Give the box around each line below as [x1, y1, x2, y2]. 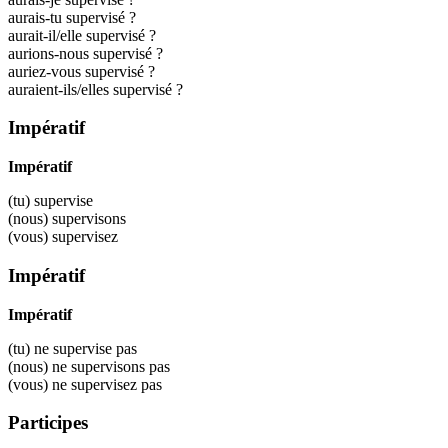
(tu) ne [8, 339, 53, 357]
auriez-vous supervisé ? [8, 62, 155, 80]
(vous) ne [8, 375, 71, 393]
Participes [8, 412, 88, 434]
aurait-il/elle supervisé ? [8, 26, 156, 44]
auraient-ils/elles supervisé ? [8, 80, 183, 98]
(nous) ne [8, 357, 71, 375]
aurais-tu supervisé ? [8, 8, 136, 26]
